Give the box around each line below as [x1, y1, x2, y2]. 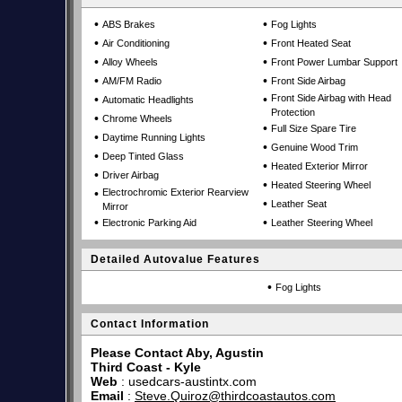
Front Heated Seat [271, 38, 351, 48]
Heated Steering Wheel [271, 179, 371, 190]
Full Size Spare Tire [271, 123, 356, 134]
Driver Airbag [102, 170, 159, 180]
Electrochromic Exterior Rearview [102, 187, 249, 197]
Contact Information [91, 318, 209, 330]
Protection [271, 107, 315, 118]
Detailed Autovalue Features [91, 253, 260, 266]
